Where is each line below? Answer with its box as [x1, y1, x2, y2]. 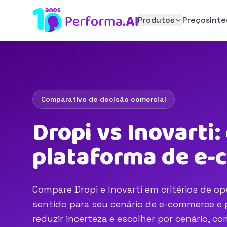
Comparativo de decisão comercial [41, 95, 166, 104]
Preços [182, 15, 210, 25]
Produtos [137, 15, 174, 25]
